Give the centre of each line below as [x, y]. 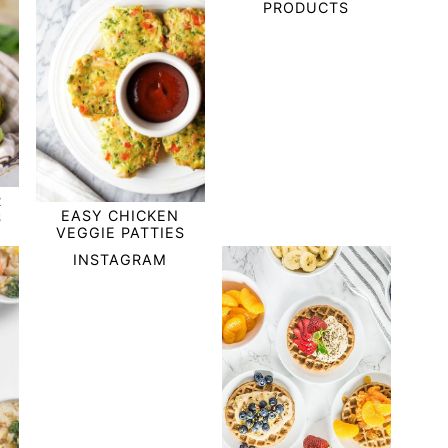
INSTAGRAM [120, 260]
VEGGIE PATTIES [120, 233]
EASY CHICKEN [120, 216]
